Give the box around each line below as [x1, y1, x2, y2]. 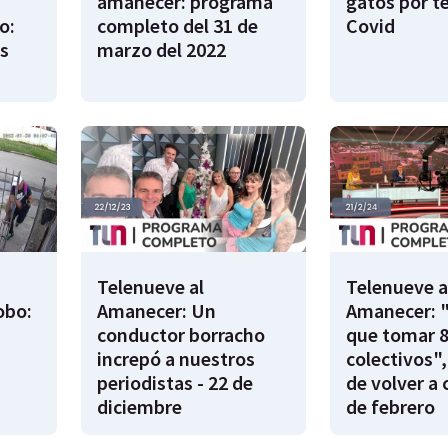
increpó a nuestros [97, 346, 255, 372]
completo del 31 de [97, 12, 258, 38]
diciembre [97, 394, 182, 420]
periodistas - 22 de [97, 370, 253, 396]
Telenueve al [97, 274, 204, 300]
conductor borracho [97, 322, 265, 348]
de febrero [345, 394, 435, 420]
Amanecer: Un [97, 298, 216, 324]
